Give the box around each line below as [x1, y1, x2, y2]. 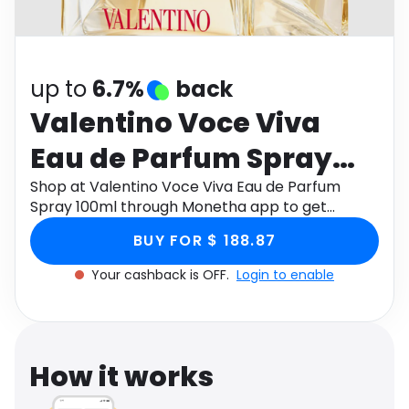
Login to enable [236, 266, 334, 284]
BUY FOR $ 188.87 [133, 230, 276, 251]
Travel [29, 44, 68, 62]
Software [29, 2, 87, 20]
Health [212, 2, 253, 20]
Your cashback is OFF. [91, 266, 233, 284]
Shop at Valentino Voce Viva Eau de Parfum [30, 176, 341, 197]
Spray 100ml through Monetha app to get [30, 196, 327, 217]
